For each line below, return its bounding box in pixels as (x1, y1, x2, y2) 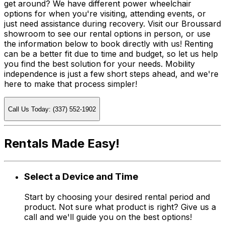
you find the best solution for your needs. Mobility (4, 59, 195, 69)
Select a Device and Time (24, 171, 138, 183)
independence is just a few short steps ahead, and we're (4, 69, 218, 79)
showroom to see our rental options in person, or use (4, 29, 210, 39)
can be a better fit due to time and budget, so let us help (4, 49, 218, 59)
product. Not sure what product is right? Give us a (24, 202, 216, 212)
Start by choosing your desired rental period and (24, 192, 210, 202)
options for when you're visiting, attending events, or (4, 9, 206, 19)
